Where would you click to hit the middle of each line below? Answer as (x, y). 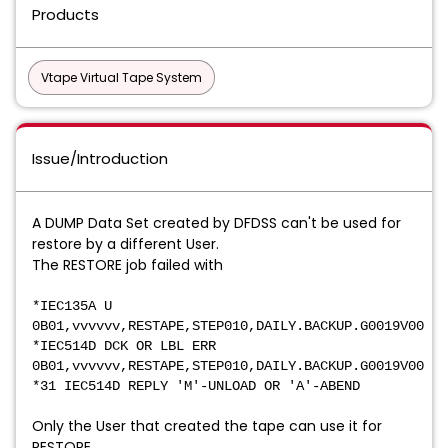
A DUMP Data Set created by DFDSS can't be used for (216, 223)
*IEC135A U (72, 306)
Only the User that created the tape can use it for (207, 426)
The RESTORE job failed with (127, 265)
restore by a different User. (125, 244)
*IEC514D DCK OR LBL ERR (124, 346)
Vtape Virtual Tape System (121, 77)
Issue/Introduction (100, 158)
